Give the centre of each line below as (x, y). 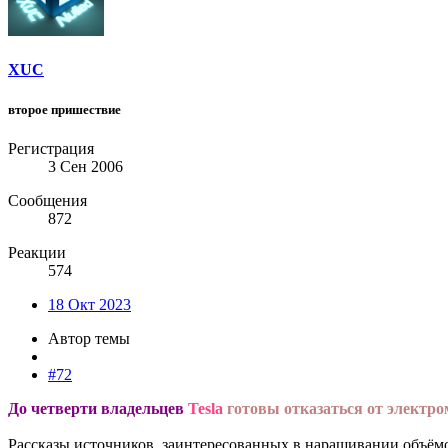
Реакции (37, 252)
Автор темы (89, 338)
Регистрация (51, 148)
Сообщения (47, 200)
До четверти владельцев (98, 408)
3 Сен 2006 (85, 166)
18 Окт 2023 (89, 304)
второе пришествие (64, 109)
